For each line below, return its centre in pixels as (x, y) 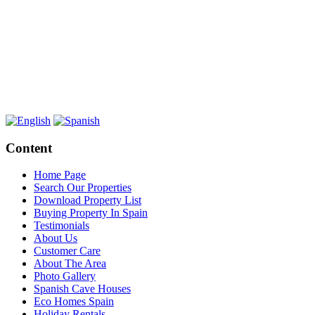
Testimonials (62, 226)
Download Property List (88, 200)
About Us (56, 238)
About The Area (70, 264)
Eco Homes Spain (74, 302)
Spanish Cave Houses (82, 289)
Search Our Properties (83, 188)
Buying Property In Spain (91, 213)
